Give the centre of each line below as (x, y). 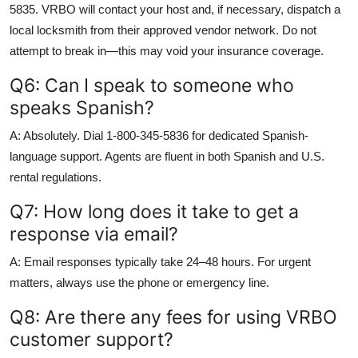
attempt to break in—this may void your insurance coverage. (167, 50)
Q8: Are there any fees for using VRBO (173, 316)
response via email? (94, 233)
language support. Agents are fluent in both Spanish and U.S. (167, 156)
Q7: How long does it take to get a (154, 211)
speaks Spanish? (82, 107)
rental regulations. (56, 177)
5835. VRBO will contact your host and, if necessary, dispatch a (175, 9)
